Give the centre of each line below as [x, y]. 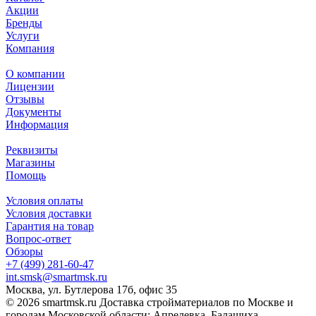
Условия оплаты [44, 201]
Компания [30, 49]
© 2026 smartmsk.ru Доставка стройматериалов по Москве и [150, 303]
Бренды [24, 23]
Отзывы [25, 99]
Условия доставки [49, 214]
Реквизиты [32, 150]
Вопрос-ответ [38, 239]
